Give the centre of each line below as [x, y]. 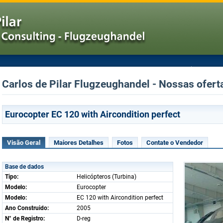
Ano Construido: [27, 208]
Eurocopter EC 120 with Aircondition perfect [93, 114]
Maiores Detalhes [79, 143]
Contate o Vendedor [175, 143]
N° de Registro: [25, 219]
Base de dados [24, 167]
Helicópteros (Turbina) [107, 177]
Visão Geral [24, 143]
